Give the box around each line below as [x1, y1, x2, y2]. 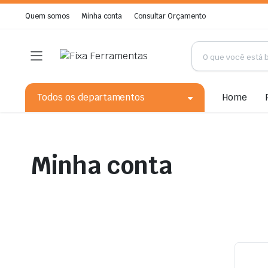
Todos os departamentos [37, 92, 145, 103]
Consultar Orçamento [134, 11, 206, 21]
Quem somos [25, 11, 69, 21]
